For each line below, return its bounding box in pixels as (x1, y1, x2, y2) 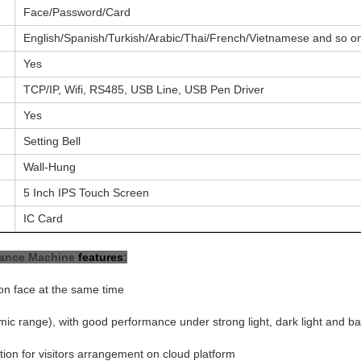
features (78, 250, 123, 263)
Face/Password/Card (23, 5, 131, 19)
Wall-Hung (23, 160, 77, 173)
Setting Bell (23, 134, 81, 147)
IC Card (23, 211, 64, 225)
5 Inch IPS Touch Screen (23, 185, 150, 199)
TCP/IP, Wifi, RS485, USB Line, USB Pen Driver (23, 82, 265, 96)
